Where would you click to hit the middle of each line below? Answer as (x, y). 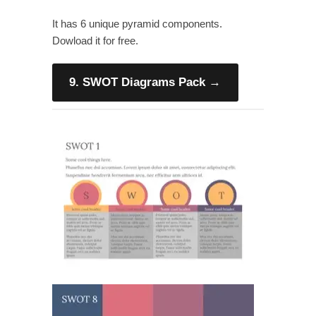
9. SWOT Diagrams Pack (138, 83)
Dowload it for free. (95, 41)
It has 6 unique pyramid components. (137, 24)
